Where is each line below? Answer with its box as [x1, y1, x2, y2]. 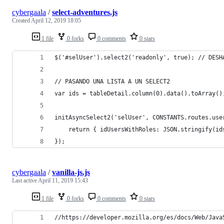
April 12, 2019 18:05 [31, 17, 81, 24]
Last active [12, 177, 38, 184]
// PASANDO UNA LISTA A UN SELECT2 [54, 78, 170, 85]
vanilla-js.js [52, 168, 90, 177]
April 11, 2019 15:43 [38, 177, 88, 184]
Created [12, 17, 31, 24]
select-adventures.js [52, 8, 117, 17]
